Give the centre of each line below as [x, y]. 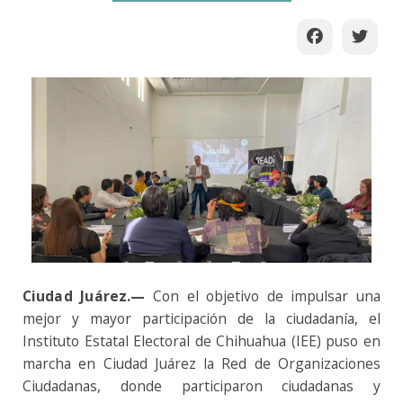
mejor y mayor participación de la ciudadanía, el [201, 319]
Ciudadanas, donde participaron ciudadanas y [201, 386]
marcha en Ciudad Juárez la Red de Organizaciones [201, 364]
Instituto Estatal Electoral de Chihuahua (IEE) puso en [201, 341]
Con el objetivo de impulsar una [266, 296]
